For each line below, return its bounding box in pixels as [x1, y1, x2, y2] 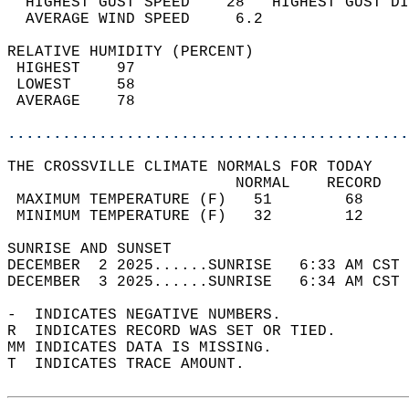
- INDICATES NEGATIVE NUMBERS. [7, 307, 299, 323]
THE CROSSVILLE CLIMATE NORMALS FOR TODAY [7, 159, 391, 175]
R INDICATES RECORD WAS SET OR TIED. [7, 323, 354, 340]
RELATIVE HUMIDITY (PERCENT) [7, 44, 272, 60]
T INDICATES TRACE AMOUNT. [7, 356, 263, 372]
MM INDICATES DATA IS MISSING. [7, 340, 290, 356]
